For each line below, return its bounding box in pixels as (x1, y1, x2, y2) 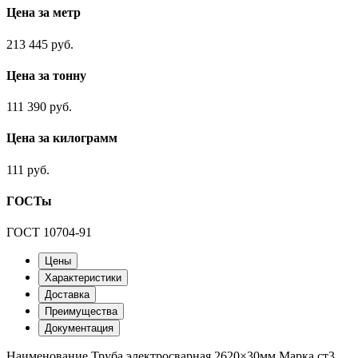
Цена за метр (6, 6, 81, 20)
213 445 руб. (6, 37, 74, 51)
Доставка (45, 288, 89, 301)
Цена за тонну (6, 68, 86, 82)
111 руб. (6, 162, 50, 177)
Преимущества (45, 305, 117, 318)
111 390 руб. (6, 100, 72, 114)
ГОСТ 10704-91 (6, 225, 92, 240)
